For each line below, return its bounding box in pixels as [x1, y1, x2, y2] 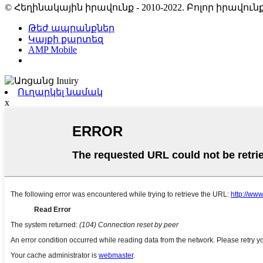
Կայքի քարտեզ [28, 33, 103, 44]
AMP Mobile [28, 44, 77, 55]
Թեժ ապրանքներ [28, 22, 114, 33]
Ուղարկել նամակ [18, 86, 103, 97]
